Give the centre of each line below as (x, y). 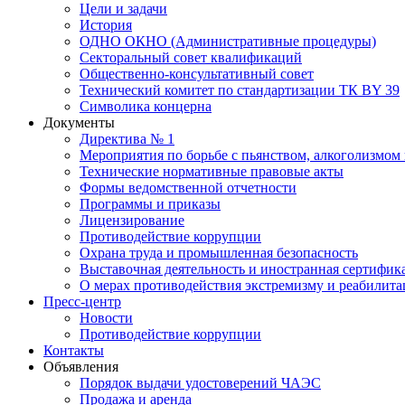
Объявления (81, 367)
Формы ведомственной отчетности (188, 188)
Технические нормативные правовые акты (212, 171)
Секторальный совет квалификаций (191, 57)
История (106, 25)
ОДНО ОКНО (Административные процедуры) (228, 41)
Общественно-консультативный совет (197, 74)
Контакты (74, 350)
